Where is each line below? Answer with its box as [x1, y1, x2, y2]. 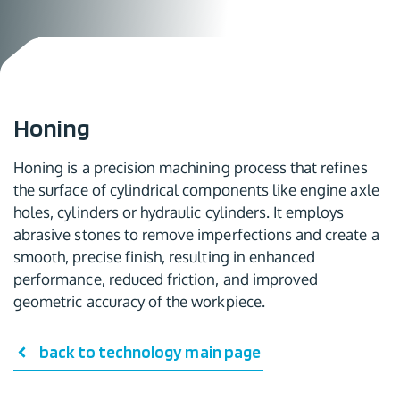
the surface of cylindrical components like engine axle [13, 180, 379, 199]
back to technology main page [38, 341, 261, 362]
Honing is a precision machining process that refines [13, 158, 368, 177]
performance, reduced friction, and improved [13, 270, 319, 288]
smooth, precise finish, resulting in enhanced [13, 247, 316, 266]
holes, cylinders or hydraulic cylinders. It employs [13, 203, 345, 221]
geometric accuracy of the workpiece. [13, 292, 265, 311]
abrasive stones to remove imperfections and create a [13, 225, 379, 244]
